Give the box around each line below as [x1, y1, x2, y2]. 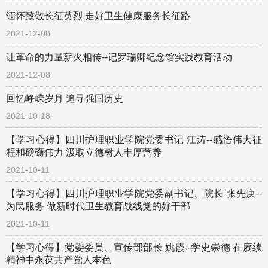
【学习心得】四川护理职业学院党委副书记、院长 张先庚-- [6, 188, 262, 199]
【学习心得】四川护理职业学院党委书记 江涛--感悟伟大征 [6, 135, 262, 145]
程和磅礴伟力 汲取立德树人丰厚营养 [6, 147, 162, 157]
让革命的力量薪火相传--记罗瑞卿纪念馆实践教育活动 [6, 52, 232, 62]
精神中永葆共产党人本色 [6, 255, 111, 265]
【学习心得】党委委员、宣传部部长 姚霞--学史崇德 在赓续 [6, 242, 262, 252]
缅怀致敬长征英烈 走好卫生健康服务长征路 [6, 11, 190, 21]
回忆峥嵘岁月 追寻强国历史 [6, 93, 123, 103]
